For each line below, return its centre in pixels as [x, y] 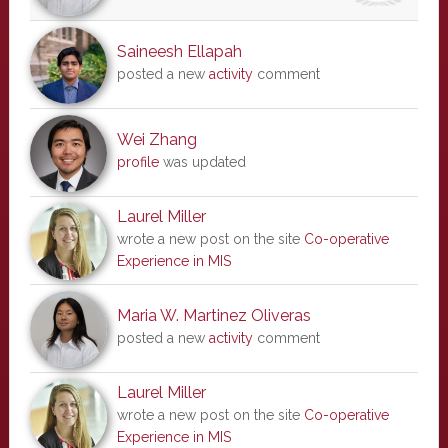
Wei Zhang [156, 139]
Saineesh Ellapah [179, 51]
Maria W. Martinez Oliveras [213, 315]
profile [137, 162]
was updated [202, 162]
